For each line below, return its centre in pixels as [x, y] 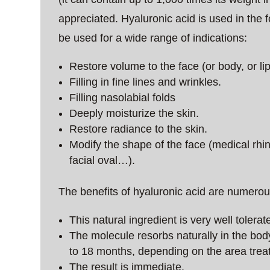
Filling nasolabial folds [123, 97]
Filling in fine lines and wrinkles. [146, 82]
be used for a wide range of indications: [153, 38]
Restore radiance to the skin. [139, 129]
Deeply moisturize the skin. [134, 113]
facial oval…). [102, 160]
